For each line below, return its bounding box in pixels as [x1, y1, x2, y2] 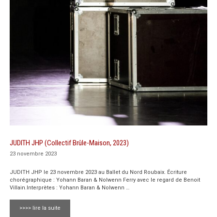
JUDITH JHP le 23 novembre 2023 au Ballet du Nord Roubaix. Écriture [10, 169, 187, 175]
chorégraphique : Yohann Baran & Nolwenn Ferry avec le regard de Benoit [10, 176, 200, 183]
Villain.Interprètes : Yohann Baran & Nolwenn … [10, 184, 129, 191]
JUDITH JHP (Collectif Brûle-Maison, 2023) [10, 139, 129, 148]
